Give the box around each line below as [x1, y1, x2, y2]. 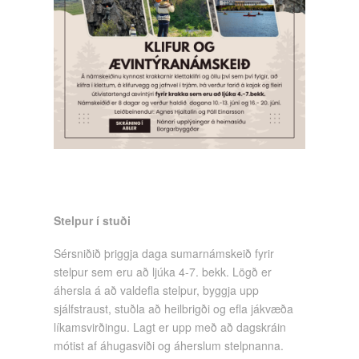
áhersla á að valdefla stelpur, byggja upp [54, 282, 260, 299]
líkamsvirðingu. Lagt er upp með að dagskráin [54, 319, 287, 336]
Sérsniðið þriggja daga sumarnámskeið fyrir [54, 245, 275, 262]
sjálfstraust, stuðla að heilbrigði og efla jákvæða [54, 301, 294, 317]
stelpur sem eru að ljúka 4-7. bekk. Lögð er [54, 264, 272, 280]
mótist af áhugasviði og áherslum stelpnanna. [54, 337, 284, 354]
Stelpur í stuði [54, 212, 131, 228]
